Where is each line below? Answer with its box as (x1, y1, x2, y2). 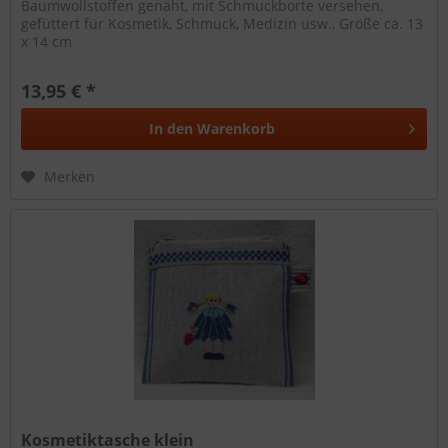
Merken (44, 167, 96, 187)
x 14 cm (21, 32, 73, 52)
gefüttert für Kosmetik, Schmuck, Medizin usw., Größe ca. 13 (21, 14, 424, 34)
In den (149, 119, 194, 139)
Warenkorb (197, 119, 276, 139)
